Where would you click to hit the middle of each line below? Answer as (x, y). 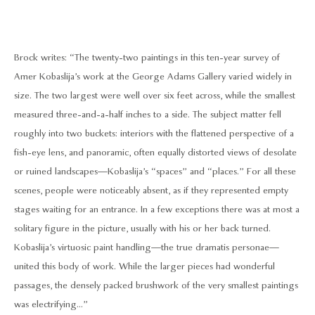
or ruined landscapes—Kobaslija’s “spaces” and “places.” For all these (155, 172)
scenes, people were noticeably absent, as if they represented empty (151, 191)
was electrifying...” (51, 304)
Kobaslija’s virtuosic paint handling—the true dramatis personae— (147, 247)
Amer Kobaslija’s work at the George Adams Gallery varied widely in (153, 77)
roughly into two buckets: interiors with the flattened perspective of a (154, 134)
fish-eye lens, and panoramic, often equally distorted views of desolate (155, 153)
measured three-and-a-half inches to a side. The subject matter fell (148, 115)
